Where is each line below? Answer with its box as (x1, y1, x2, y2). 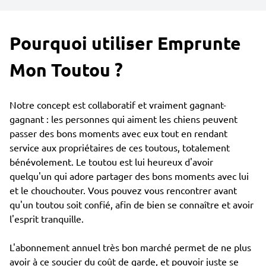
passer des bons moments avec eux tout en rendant (9, 127, 227, 139)
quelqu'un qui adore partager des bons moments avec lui (9, 170, 249, 182)
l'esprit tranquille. (9, 213, 84, 224)
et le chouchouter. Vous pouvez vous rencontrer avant (9, 184, 237, 196)
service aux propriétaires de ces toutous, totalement (9, 141, 230, 153)
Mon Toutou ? (9, 59, 123, 81)
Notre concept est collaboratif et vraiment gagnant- (9, 99, 226, 110)
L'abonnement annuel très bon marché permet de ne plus (9, 241, 251, 253)
